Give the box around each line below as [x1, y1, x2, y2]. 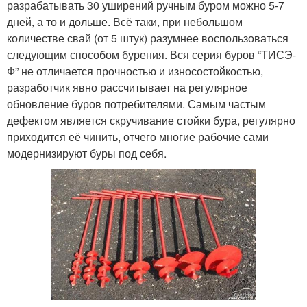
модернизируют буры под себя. [7, 145, 167, 162]
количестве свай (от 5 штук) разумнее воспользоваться [7, 30, 288, 47]
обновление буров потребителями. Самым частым [7, 96, 266, 112]
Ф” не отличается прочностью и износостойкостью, [7, 63, 263, 79]
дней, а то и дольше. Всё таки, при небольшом [7, 14, 243, 30]
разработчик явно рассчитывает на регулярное [7, 79, 247, 96]
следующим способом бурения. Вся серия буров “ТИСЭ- [7, 47, 296, 63]
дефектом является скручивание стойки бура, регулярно [7, 112, 295, 129]
